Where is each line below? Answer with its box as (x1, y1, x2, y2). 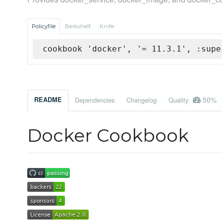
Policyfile (32, 23, 55, 30)
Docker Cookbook (27, 124, 189, 147)
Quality (168, 95, 190, 105)
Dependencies (75, 95, 114, 105)
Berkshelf (65, 23, 91, 30)
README (34, 95, 62, 105)
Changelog (126, 95, 157, 105)
